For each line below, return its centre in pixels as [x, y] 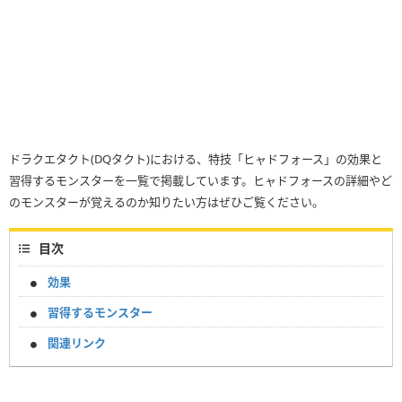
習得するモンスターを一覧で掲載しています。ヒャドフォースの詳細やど [201, 181]
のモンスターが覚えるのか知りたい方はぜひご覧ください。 [166, 202]
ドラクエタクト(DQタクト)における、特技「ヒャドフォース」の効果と [196, 159]
